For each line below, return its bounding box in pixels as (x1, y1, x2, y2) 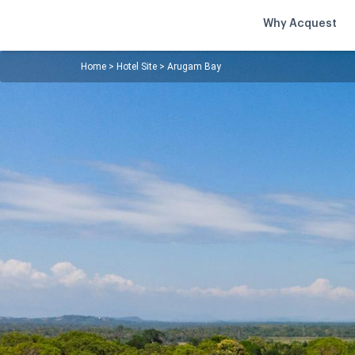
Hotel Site (116, 61, 157, 72)
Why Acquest (263, 18, 337, 29)
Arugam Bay (167, 61, 221, 72)
